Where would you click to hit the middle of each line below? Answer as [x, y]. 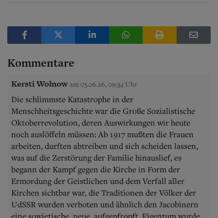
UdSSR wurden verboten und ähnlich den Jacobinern [105, 204]
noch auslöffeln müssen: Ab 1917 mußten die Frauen [102, 134]
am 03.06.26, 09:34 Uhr [103, 84]
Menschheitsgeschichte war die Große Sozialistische [103, 111]
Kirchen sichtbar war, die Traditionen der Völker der [104, 192]
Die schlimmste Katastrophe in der [72, 99]
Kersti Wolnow [39, 83]
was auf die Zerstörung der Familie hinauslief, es [96, 157]
